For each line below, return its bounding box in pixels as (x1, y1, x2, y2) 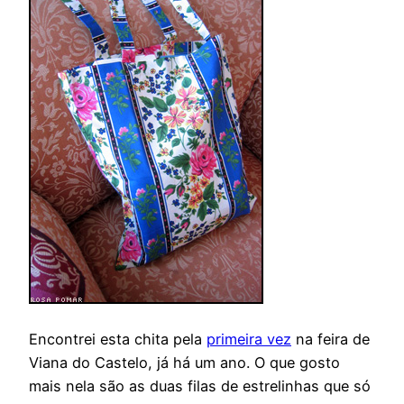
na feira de (291, 329, 370, 348)
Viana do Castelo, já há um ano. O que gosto (29, 353, 340, 372)
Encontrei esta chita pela (29, 329, 207, 348)
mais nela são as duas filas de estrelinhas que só (29, 376, 371, 395)
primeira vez (207, 329, 291, 348)
